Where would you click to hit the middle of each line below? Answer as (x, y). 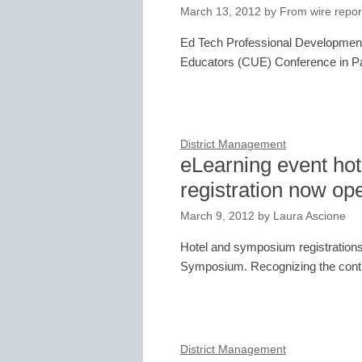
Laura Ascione (309, 217)
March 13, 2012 (221, 12)
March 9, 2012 (217, 217)
